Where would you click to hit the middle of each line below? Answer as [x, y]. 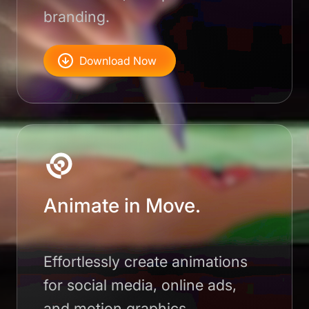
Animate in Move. [122, 206]
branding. [77, 16]
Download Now [118, 60]
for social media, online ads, [140, 285]
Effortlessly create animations [146, 262]
